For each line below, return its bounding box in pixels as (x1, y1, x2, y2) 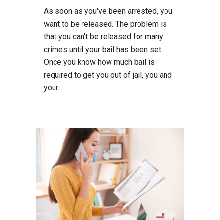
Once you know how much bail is (44, 57, 155, 67)
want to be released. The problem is (44, 19, 167, 29)
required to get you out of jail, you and (44, 70, 172, 80)
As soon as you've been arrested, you (44, 6, 172, 16)
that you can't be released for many (44, 32, 163, 42)
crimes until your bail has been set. (44, 45, 163, 55)
